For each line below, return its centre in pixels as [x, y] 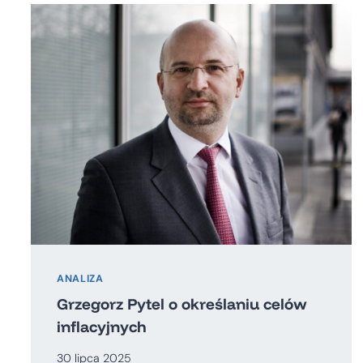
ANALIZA [80, 279]
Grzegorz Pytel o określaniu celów [182, 303]
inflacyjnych [102, 326]
